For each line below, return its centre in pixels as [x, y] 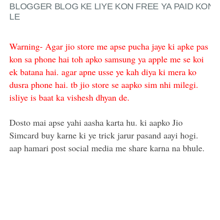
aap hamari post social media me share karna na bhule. [107, 148]
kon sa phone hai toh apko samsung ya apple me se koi [107, 59]
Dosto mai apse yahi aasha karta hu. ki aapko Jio [96, 122]
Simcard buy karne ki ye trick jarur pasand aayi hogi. [104, 135]
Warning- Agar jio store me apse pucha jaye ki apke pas [109, 46]
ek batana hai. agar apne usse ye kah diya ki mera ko [103, 71]
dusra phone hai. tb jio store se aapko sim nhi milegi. [104, 84]
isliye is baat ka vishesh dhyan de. [70, 97]
